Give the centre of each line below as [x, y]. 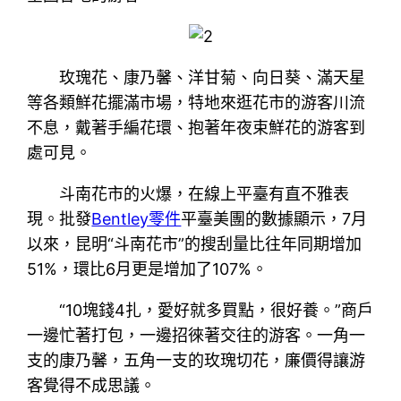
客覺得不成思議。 [92, 385]
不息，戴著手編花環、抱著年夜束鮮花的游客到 [196, 127]
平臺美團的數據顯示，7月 [274, 218]
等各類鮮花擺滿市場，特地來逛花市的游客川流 [196, 102]
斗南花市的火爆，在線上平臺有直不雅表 [205, 193]
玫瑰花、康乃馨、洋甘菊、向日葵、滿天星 [213, 77]
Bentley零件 [137, 218]
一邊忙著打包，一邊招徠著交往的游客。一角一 [196, 335]
